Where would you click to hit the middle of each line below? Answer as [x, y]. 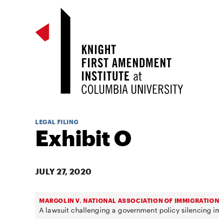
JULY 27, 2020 [64, 172]
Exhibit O [83, 138]
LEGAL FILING [57, 122]
